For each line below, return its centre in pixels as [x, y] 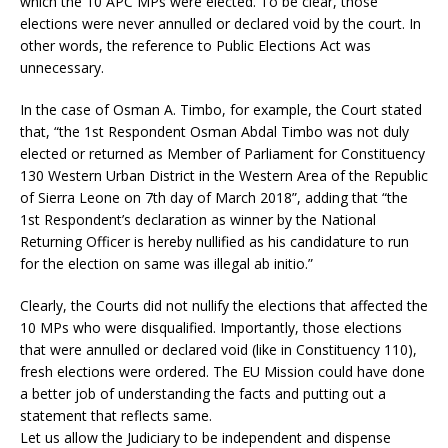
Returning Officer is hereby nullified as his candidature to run [214, 241]
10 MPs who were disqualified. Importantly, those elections [211, 327]
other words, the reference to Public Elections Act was [195, 45]
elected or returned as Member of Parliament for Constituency [222, 153]
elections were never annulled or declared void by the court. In [220, 23]
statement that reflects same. [116, 415]
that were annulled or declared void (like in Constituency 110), [218, 349]
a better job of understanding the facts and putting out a [203, 393]
